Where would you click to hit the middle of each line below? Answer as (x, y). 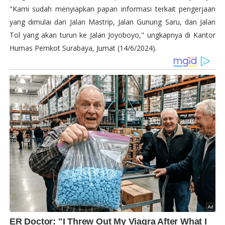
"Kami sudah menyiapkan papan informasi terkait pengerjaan (113, 9)
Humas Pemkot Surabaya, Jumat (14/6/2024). (84, 48)
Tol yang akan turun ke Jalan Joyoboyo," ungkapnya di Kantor (113, 35)
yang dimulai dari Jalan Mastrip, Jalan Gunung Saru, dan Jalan (113, 22)
